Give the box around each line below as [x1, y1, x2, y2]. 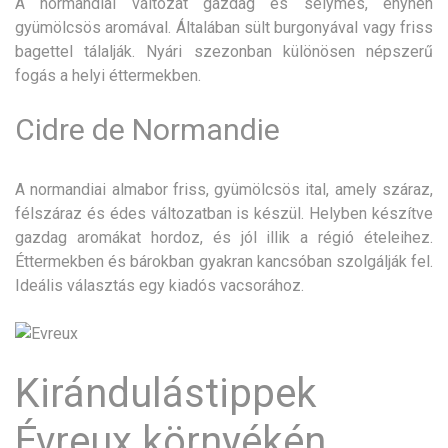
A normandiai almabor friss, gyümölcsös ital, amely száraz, [15, 179, 433, 199]
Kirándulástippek [15, 369, 317, 417]
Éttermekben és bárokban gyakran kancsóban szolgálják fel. [15, 251, 433, 271]
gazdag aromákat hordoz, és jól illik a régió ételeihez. [15, 227, 433, 247]
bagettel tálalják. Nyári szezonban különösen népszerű [15, 41, 433, 61]
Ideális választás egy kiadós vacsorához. [15, 275, 304, 295]
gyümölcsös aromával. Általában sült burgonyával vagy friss [15, 17, 433, 37]
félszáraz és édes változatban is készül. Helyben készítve [15, 203, 433, 223]
